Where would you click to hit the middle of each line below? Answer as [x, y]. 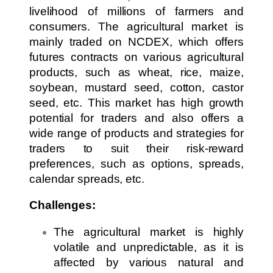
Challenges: [62, 205]
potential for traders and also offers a [136, 118]
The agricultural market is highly [149, 232]
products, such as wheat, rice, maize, [136, 72]
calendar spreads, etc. [87, 179]
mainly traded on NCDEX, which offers [136, 41]
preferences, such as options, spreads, [136, 163]
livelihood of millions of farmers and [136, 11]
